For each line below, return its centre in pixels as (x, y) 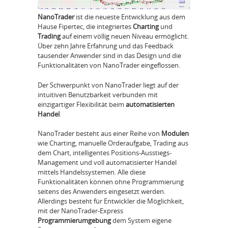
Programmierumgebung (74, 221)
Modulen (175, 134)
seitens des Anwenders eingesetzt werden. (102, 192)
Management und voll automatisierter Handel (107, 163)
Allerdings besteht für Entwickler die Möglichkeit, (111, 201)
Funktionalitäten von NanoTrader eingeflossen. (109, 65)
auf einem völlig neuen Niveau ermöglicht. (125, 36)
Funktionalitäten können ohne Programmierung (111, 182)
